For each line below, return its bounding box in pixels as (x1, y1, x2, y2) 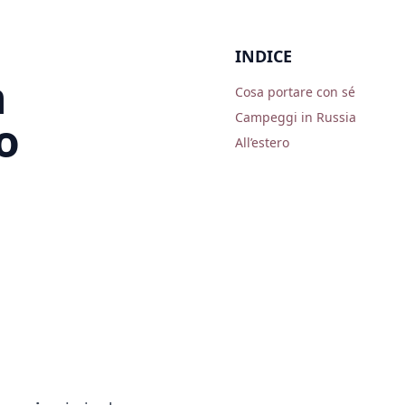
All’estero (235, 134, 289, 151)
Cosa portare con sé (235, 83, 355, 100)
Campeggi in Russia (235, 108, 356, 126)
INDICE (235, 45, 292, 67)
